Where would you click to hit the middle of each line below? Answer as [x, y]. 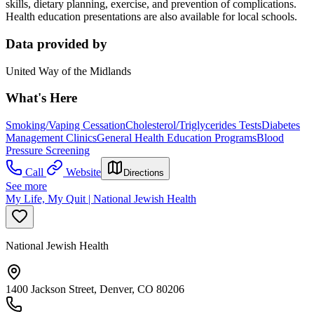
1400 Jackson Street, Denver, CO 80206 [95, 289]
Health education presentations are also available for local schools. [151, 17]
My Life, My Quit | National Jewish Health [101, 199]
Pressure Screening [48, 151]
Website [83, 172]
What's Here [41, 98]
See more [26, 186]
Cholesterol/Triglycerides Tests [193, 125]
